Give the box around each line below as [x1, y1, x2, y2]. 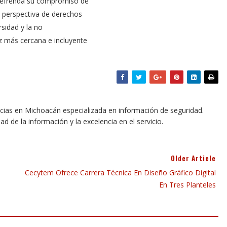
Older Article [171, 153, 216, 163]
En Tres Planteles [159, 180, 216, 190]
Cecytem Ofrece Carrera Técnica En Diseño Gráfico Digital [25, 168, 216, 177]
